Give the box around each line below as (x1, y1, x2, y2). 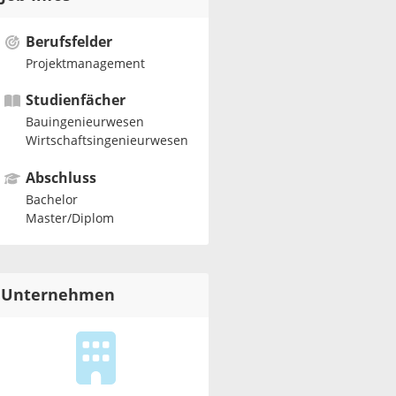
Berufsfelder (25, 34, 112, 50)
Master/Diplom (25, 210, 114, 226)
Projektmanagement (25, 56, 145, 72)
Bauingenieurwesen (25, 114, 144, 130)
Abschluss (25, 169, 96, 187)
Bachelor (25, 192, 78, 208)
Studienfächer (25, 92, 126, 110)
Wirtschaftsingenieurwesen (25, 133, 188, 149)
